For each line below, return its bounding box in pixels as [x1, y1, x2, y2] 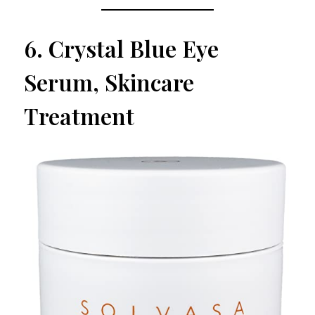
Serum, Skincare [24, 67, 194, 98]
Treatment [24, 101, 134, 131]
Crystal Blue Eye [49, 33, 219, 64]
